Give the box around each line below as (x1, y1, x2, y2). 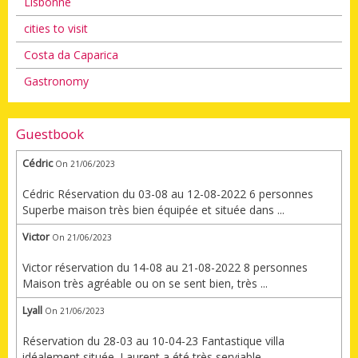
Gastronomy (24, 74, 89, 89)
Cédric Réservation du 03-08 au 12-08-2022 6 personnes (22, 186, 313, 202)
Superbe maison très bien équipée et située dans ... (22, 202, 284, 218)
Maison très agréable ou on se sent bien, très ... (22, 276, 268, 292)
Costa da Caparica (24, 47, 118, 63)
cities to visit (24, 21, 88, 37)
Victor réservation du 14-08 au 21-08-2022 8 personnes (22, 260, 308, 276)
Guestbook (16, 125, 84, 144)
